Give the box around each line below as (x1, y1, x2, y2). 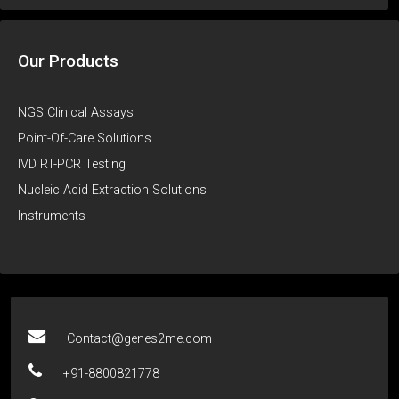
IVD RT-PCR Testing (18, 156, 126, 172)
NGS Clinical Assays (18, 104, 134, 120)
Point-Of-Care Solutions (18, 130, 151, 146)
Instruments (18, 208, 85, 224)
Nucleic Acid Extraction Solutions (18, 182, 207, 198)
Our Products (18, 50, 118, 71)
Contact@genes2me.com (67, 330, 212, 346)
